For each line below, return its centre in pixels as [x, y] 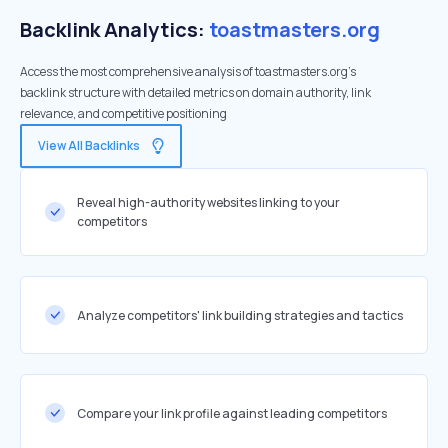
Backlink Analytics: [114, 29]
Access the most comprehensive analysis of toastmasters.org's [188, 71]
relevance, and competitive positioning [123, 113]
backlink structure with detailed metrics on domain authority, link [195, 92]
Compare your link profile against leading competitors [232, 413]
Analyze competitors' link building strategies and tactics [240, 315]
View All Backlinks [89, 145]
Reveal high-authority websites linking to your [208, 202]
